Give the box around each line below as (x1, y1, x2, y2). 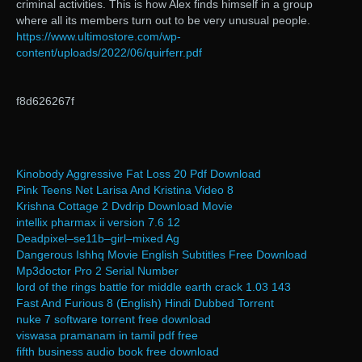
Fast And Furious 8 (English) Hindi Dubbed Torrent (16, 297, 274, 310)
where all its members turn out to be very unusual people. (16, 14, 310, 27)
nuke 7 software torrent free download (16, 313, 211, 326)
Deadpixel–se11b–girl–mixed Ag (16, 232, 179, 246)
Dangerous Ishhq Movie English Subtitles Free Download (16, 248, 307, 262)
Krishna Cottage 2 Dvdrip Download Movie (16, 200, 233, 213)
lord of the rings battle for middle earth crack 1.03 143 (16, 280, 291, 294)
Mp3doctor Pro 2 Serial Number (16, 264, 179, 278)
